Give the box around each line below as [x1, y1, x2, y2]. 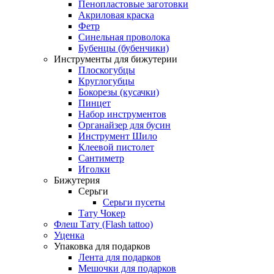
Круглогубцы [78, 75, 135, 86]
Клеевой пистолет [78, 141, 154, 152]
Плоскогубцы [78, 64, 135, 75]
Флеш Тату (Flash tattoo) [54, 218, 153, 229]
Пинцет [78, 97, 111, 108]
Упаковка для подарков [54, 240, 150, 251]
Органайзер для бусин [78, 119, 171, 130]
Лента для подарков [78, 251, 161, 262]
